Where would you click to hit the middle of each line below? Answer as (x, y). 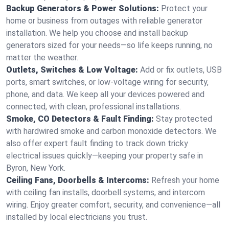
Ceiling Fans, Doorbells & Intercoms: (78, 180)
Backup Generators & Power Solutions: (83, 8)
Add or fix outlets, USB (181, 70)
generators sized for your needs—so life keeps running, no (109, 45)
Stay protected (184, 119)
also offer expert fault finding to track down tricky (97, 143)
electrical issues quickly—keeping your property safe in (105, 156)
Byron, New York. (36, 168)
